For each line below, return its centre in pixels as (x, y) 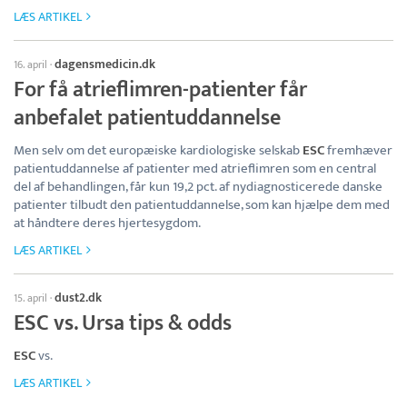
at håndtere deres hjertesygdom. (107, 223)
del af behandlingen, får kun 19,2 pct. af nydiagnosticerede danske (198, 187)
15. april (30, 298)
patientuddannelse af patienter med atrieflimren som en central (195, 169)
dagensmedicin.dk (105, 65)
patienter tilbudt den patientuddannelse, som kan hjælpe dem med (202, 205)
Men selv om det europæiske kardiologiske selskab (158, 151)
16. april (30, 65)
